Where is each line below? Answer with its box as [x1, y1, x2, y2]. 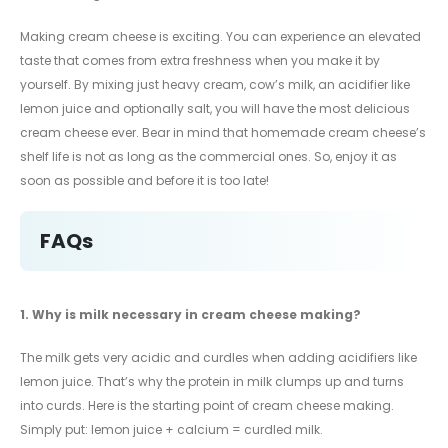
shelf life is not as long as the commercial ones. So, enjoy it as [20, 147, 397, 165]
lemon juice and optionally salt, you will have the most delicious [20, 99, 410, 117]
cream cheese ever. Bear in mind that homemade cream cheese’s [20, 123, 426, 141]
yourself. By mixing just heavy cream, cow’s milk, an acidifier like [20, 75, 410, 93]
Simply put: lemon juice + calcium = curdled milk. [20, 420, 323, 438]
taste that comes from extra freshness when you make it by [20, 51, 380, 69]
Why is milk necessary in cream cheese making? [32, 306, 361, 324]
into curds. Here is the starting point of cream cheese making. [20, 396, 394, 414]
